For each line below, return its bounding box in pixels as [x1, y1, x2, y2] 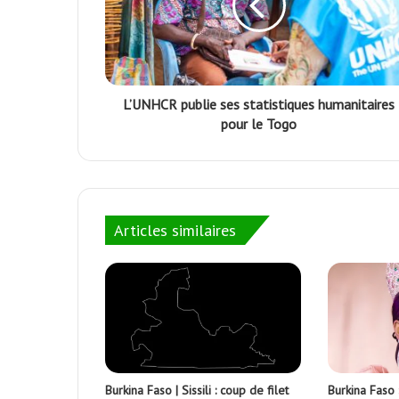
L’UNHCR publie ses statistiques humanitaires [123, 95, 395, 114]
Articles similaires [114, 220, 236, 241]
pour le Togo [221, 115, 297, 134]
